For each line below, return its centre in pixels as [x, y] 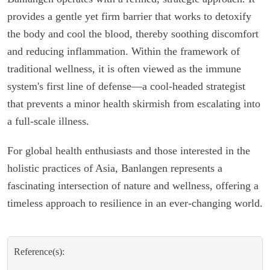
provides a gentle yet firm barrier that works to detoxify [129, 16]
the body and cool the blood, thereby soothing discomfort [133, 33]
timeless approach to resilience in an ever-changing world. [135, 203]
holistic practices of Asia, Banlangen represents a [115, 168]
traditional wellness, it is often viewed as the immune [124, 68]
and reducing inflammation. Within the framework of [124, 51]
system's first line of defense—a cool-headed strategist [126, 86]
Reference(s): [39, 251]
